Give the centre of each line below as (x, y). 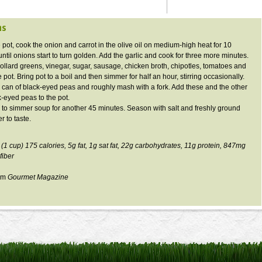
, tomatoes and (223, 66)
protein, (210, 146)
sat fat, (109, 146)
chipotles (185, 66)
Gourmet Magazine (38, 177)
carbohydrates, (159, 146)
